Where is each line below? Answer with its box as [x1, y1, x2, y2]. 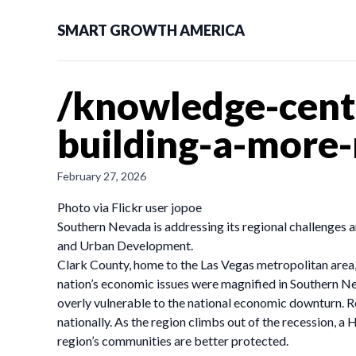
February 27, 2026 [57, 169, 146, 183]
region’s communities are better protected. [57, 333, 288, 348]
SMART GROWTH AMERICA [57, 21, 245, 39]
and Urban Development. [57, 238, 193, 253]
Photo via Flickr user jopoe [57, 199, 202, 215]
